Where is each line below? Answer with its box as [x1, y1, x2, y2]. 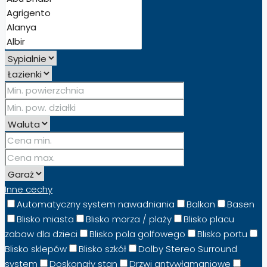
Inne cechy [5, 182, 52, 195]
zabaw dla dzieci [5, 227, 77, 240]
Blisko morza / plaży [86, 212, 172, 225]
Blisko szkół [79, 242, 126, 255]
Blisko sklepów [5, 242, 67, 255]
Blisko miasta [17, 212, 74, 225]
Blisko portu [197, 227, 247, 240]
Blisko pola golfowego [89, 227, 185, 240]
